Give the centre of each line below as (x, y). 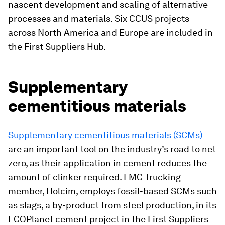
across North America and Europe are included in (110, 32)
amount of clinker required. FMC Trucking (94, 177)
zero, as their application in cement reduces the (107, 163)
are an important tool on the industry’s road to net (112, 149)
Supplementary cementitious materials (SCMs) (105, 135)
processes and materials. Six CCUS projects (99, 18)
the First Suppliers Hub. (57, 46)
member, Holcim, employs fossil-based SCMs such (113, 191)
